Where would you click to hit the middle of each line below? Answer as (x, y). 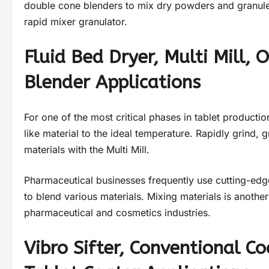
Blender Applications (112, 83)
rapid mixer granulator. (76, 22)
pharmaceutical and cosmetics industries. (117, 213)
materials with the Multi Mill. (87, 150)
